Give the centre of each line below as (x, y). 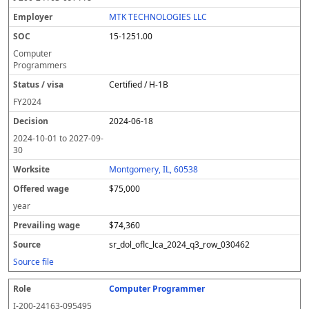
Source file (33, 262)
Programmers (40, 65)
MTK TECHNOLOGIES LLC (158, 17)
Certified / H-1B (139, 84)
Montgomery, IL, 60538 (154, 169)
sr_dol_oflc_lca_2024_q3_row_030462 (180, 245)
